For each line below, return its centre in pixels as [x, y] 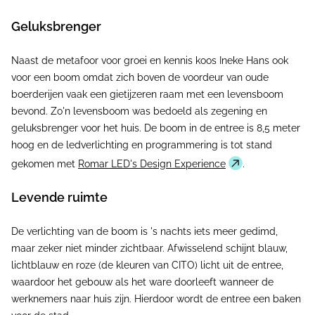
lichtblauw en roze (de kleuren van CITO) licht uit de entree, [147, 265]
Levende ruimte [59, 197]
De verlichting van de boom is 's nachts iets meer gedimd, [144, 231]
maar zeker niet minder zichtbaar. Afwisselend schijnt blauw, [149, 248]
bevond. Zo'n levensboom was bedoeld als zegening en [139, 111]
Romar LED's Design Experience [152, 164]
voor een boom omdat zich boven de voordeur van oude [140, 77]
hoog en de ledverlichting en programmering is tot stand [142, 145]
